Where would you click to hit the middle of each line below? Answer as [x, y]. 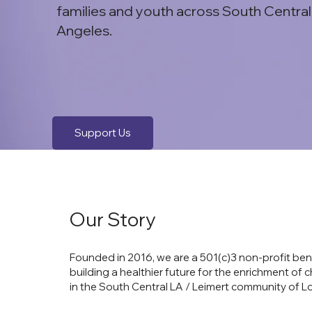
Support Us [102, 133]
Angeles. [84, 31]
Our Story [112, 219]
